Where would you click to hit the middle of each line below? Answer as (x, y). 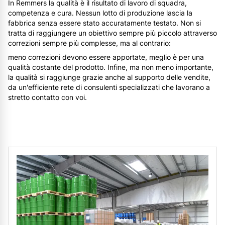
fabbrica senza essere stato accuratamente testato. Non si (104, 23)
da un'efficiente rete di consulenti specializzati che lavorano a (109, 87)
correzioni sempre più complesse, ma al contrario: (89, 43)
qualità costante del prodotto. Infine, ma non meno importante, (111, 67)
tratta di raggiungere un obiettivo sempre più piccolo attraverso (113, 33)
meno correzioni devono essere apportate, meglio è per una (106, 57)
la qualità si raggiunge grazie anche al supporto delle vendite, (109, 77)
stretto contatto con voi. (47, 97)
